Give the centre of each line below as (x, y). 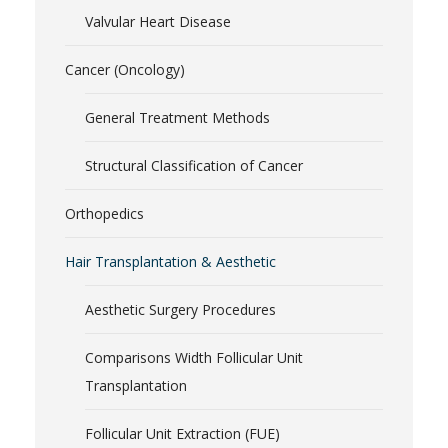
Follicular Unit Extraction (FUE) (182, 434)
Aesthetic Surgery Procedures (180, 310)
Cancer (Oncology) (125, 70)
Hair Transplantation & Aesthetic (170, 262)
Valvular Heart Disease (158, 22)
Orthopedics (104, 214)
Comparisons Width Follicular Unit (194, 358)
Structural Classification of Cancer (194, 166)
